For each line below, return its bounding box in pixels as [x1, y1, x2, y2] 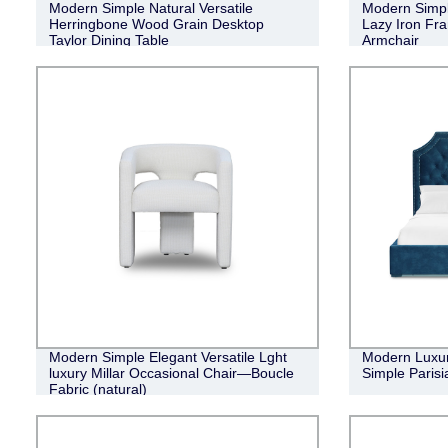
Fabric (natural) [48, 380, 147, 397]
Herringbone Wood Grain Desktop [48, 15, 264, 32]
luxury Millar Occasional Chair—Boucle [48, 364, 294, 381]
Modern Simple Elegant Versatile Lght [48, 348, 287, 365]
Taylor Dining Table [48, 31, 169, 48]
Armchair [361, 31, 419, 48]
